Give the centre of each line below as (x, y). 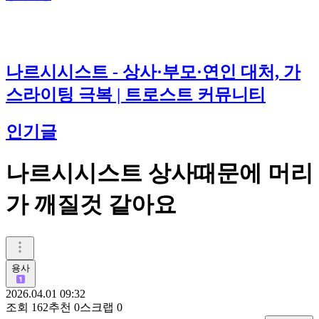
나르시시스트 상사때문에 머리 (159, 173)
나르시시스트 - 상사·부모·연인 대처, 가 (153, 72)
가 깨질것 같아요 (91, 205)
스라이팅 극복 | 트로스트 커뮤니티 (136, 94)
